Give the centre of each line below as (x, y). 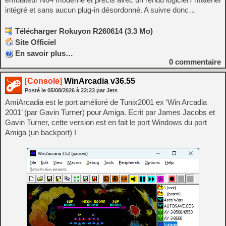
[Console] (43, 81)
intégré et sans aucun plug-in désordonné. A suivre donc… (101, 10)
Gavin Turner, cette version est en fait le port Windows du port (106, 122)
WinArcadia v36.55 (99, 81)
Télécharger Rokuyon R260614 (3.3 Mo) (84, 31)
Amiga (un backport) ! (41, 132)
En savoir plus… (44, 53)
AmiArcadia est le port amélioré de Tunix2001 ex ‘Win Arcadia (106, 102)
